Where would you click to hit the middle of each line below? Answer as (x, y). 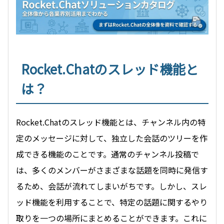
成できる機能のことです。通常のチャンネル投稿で (107, 154)
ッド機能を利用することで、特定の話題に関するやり (112, 202)
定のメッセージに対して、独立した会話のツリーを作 (112, 138)
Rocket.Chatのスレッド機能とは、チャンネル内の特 (111, 122)
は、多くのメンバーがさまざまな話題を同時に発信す (112, 170)
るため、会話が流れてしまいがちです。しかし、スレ (111, 186)
